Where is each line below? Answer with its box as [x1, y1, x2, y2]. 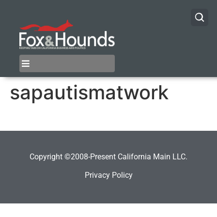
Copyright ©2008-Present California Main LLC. [30, 152, 187, 161]
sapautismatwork [10, 80, 169, 105]
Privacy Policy [84, 170, 133, 180]
